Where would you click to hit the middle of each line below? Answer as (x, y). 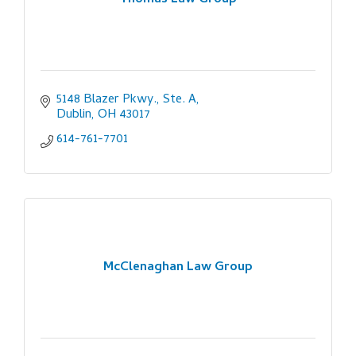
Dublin (74, 115)
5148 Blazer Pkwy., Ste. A (126, 100)
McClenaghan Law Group (178, 268)
